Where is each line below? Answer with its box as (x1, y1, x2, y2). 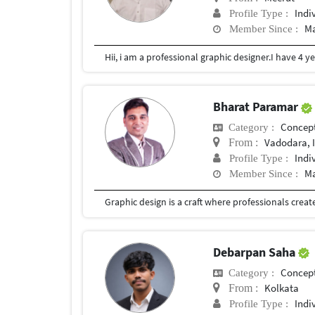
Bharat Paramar (213, 98, 302, 115)
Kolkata (264, 281, 300, 295)
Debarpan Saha (213, 243, 299, 260)
